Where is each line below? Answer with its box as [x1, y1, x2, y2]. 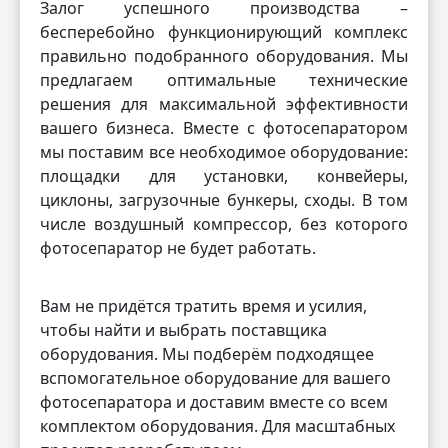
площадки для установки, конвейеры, [40, 164, 408, 187]
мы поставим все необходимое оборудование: [40, 140, 408, 163]
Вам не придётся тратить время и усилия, [40, 294, 367, 317]
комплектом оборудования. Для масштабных [40, 414, 395, 437]
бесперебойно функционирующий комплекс [40, 20, 408, 43]
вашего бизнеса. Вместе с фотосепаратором [40, 116, 408, 139]
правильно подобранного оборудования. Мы [40, 44, 408, 67]
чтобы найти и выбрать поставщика [40, 318, 327, 341]
